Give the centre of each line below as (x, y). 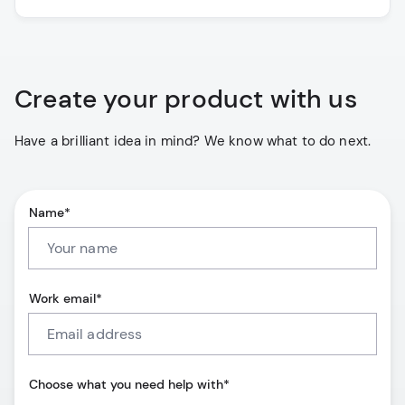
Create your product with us (186, 99)
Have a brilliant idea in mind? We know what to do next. (193, 141)
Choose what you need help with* (129, 385)
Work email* (66, 299)
